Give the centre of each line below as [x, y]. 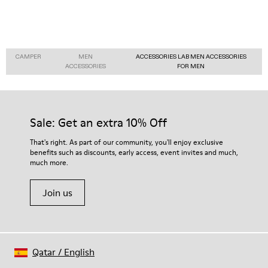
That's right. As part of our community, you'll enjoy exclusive [127, 142]
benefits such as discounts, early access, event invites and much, [134, 152]
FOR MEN [191, 66]
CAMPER [28, 56]
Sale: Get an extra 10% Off [98, 122]
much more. [49, 162]
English [79, 252]
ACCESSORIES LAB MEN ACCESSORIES [191, 56]
